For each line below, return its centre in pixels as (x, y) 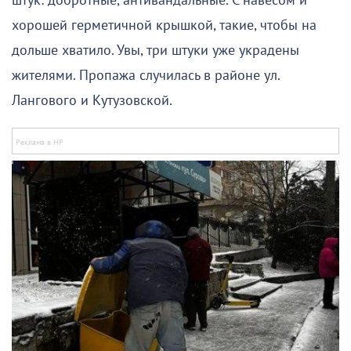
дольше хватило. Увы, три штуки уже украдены (156, 50)
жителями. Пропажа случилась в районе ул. (146, 75)
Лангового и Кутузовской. (92, 100)
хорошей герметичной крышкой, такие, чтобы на (164, 25)
